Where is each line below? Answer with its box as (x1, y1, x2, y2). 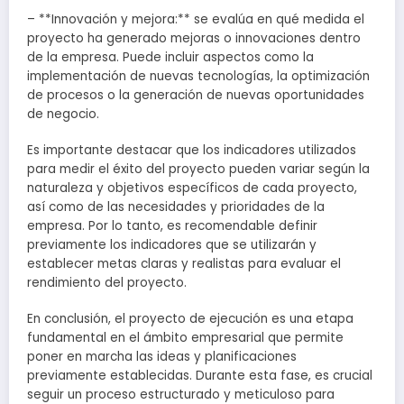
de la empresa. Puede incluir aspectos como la (27, 49, 314, 67)
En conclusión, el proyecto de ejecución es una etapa (27, 310, 353, 328)
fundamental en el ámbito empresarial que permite (27, 329, 344, 347)
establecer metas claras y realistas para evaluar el (27, 255, 341, 273)
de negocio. (27, 106, 99, 124)
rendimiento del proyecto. (27, 274, 187, 292)
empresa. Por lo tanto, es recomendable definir (27, 217, 317, 235)
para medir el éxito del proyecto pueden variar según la (27, 161, 370, 179)
